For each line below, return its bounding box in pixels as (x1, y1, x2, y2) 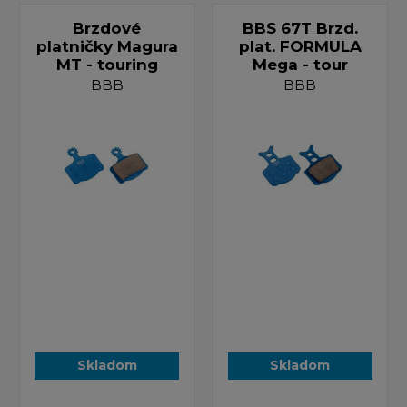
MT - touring (55, 55, 158, 74)
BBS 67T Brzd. (242, 18, 358, 37)
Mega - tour (252, 55, 348, 74)
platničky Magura (35, 36, 178, 55)
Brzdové (73, 18, 142, 37)
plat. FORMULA (238, 36, 362, 55)
